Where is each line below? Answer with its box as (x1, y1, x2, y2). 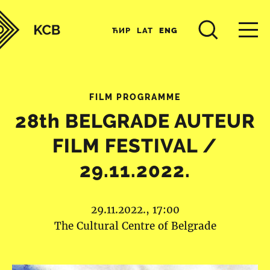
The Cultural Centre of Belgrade (54, 219, 216, 233)
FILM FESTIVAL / (52, 134, 218, 157)
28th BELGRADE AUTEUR (15, 110, 255, 133)
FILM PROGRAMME (89, 92, 181, 102)
